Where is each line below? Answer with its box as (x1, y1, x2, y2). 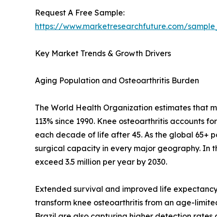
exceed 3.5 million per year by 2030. (35, 157, 167, 167)
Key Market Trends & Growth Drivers (35, 48, 171, 59)
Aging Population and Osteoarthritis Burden (35, 76, 199, 86)
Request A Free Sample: (35, 8, 124, 18)
